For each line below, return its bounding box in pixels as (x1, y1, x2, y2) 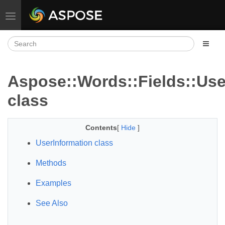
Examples (36, 179, 71, 187)
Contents (85, 124, 117, 132)
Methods (36, 159, 66, 167)
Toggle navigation (10, 11, 66, 19)
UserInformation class (36, 139, 113, 147)
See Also (36, 199, 68, 207)
